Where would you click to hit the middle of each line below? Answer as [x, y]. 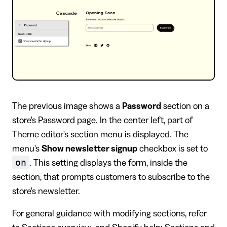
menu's [27, 148]
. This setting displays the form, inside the [108, 162]
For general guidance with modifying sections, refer [109, 213]
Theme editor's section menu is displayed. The [100, 134]
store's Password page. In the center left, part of [102, 120]
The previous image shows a [67, 106]
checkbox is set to [173, 148]
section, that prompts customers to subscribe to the [111, 177]
